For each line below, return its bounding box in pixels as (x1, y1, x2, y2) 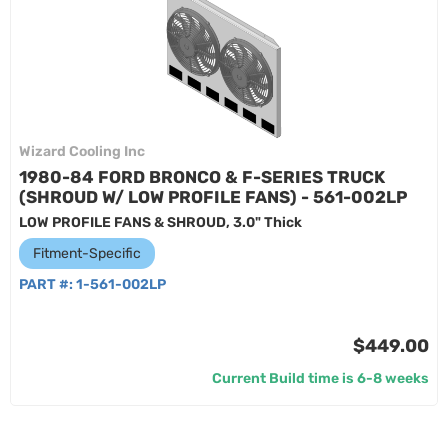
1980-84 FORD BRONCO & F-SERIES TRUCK (19, 167, 385, 187)
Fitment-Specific (33, 245, 141, 262)
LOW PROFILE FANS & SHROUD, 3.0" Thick (19, 214, 302, 231)
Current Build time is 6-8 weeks (212, 370, 429, 387)
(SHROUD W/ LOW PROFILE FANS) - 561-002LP (19, 187, 407, 207)
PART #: (19, 276, 76, 293)
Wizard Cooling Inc (19, 143, 145, 160)
